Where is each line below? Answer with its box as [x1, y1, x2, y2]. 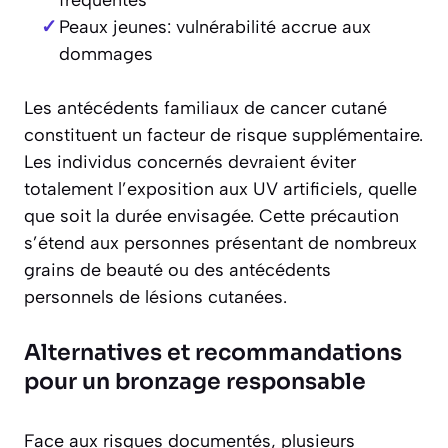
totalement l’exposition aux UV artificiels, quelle [24, 178, 417, 201]
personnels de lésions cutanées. [24, 286, 287, 309]
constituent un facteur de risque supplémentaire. [24, 124, 423, 147]
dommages [58, 43, 153, 66]
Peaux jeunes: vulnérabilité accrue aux [58, 16, 371, 39]
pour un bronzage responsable [24, 368, 366, 396]
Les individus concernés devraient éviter [24, 151, 356, 174]
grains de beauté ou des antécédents [24, 259, 331, 282]
